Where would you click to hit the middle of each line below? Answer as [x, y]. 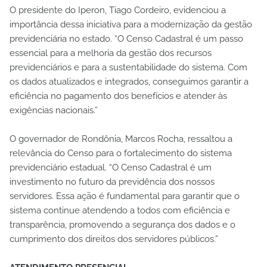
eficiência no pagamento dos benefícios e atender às [118, 96]
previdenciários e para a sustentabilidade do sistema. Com [128, 67]
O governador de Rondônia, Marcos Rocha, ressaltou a [121, 139]
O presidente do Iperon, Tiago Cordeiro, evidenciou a [118, 10]
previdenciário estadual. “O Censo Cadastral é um [111, 167]
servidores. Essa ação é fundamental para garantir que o [125, 196]
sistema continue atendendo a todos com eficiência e [120, 210]
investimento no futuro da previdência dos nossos [112, 181]
